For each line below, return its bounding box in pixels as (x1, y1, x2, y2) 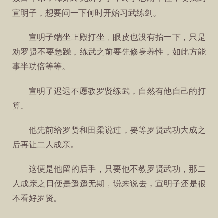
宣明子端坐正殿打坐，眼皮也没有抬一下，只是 (28, 33, 206, 42)
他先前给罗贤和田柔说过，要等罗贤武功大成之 (28, 125, 206, 135)
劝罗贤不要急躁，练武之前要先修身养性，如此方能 (12, 47, 206, 57)
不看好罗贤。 (12, 193, 62, 203)
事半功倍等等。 (12, 62, 71, 72)
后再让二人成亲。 (12, 140, 79, 149)
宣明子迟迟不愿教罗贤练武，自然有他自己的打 (28, 86, 206, 96)
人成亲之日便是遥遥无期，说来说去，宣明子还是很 (12, 179, 206, 188)
